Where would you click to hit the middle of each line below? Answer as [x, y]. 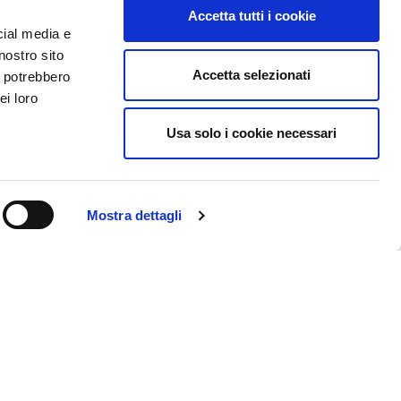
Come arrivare [76, 273]
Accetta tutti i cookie [252, 16]
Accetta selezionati [252, 74]
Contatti [57, 250]
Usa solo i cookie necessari [252, 133]
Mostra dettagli [135, 215]
